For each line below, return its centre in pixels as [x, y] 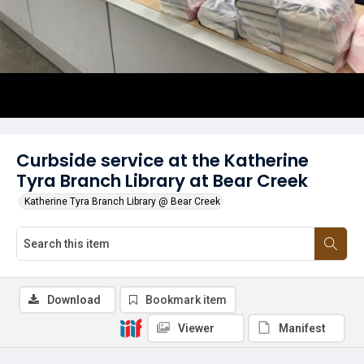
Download [74, 300]
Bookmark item [186, 300]
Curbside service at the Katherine [162, 160]
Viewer [196, 328]
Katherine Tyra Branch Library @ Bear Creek [122, 201]
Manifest [302, 328]
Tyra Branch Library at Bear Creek [162, 181]
